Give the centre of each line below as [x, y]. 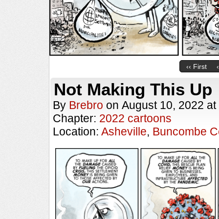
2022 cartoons [135, 118]
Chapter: [76, 118]
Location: [77, 131]
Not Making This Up [133, 89]
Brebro [86, 105]
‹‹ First [196, 67]
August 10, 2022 [163, 105]
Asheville [124, 131]
